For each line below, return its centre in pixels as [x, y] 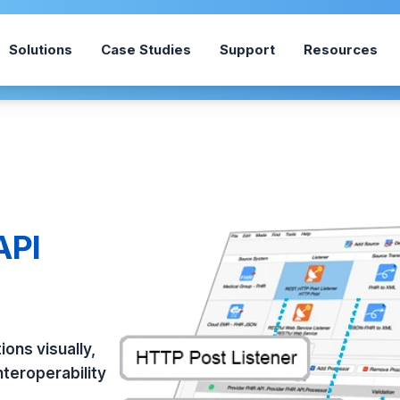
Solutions [40, 50]
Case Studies [146, 50]
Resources [340, 50]
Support [247, 50]
